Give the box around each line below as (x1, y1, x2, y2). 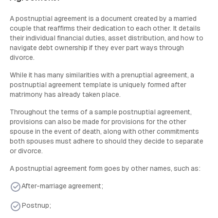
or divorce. (10, 146, 43, 156)
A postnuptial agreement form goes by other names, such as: (10, 164, 200, 173)
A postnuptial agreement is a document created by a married (10, 14, 197, 23)
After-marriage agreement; (21, 182, 103, 191)
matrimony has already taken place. (10, 90, 121, 99)
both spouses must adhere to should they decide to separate (10, 137, 203, 146)
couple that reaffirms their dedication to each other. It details (10, 24, 200, 33)
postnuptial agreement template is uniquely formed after (10, 80, 186, 90)
